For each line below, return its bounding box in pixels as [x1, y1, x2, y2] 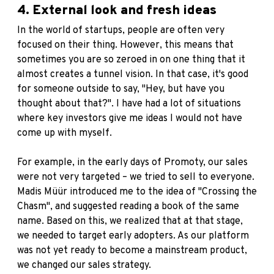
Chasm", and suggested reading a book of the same [17, 201, 239, 213]
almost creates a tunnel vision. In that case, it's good [17, 68, 248, 81]
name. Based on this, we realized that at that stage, [17, 215, 243, 228]
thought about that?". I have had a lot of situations [17, 98, 241, 111]
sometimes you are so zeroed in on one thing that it [17, 54, 245, 67]
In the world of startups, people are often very [17, 24, 224, 37]
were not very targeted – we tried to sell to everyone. [17, 171, 254, 184]
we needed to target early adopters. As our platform [17, 230, 249, 243]
